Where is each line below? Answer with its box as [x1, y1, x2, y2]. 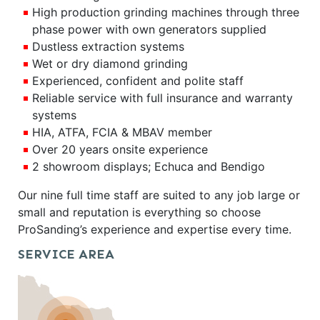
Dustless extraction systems [32, 39, 184, 54]
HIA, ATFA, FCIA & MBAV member [32, 125, 212, 140]
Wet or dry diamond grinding [32, 56, 188, 71]
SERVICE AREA [18, 246, 114, 263]
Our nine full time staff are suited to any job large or [18, 188, 300, 203]
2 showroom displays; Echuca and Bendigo [32, 159, 265, 174]
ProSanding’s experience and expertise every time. [18, 222, 291, 237]
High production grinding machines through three [32, 5, 299, 20]
